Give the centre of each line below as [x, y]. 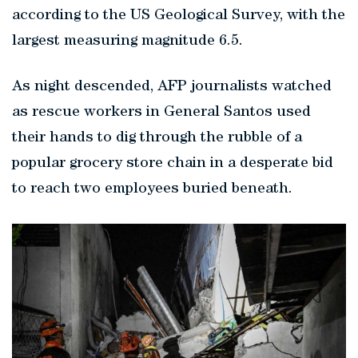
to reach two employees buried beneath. [152, 189]
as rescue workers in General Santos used [161, 113]
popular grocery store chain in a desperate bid [173, 164]
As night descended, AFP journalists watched [172, 87]
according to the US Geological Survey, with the [179, 16]
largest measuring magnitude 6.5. [127, 42]
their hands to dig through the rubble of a [157, 138]
